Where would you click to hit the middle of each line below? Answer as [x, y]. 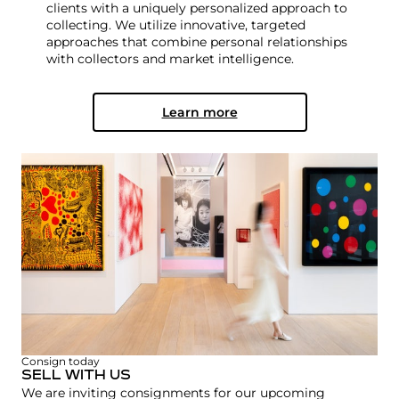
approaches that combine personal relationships [197, 42]
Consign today [61, 362]
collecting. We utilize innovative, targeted [176, 25]
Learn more [199, 112]
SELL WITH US [76, 376]
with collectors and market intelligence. [170, 59]
